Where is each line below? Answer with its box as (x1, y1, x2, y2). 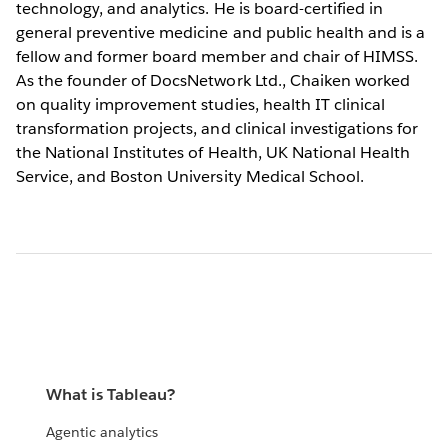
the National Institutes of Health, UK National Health (16, 141, 411, 163)
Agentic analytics (46, 423, 159, 442)
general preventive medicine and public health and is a (16, 21, 426, 43)
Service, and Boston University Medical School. (16, 165, 364, 187)
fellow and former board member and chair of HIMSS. (16, 45, 418, 67)
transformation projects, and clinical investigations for (16, 117, 419, 139)
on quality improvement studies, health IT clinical (16, 93, 385, 115)
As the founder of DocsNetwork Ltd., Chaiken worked (16, 69, 410, 91)
